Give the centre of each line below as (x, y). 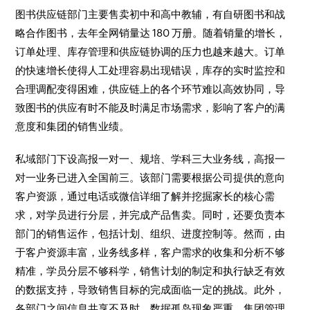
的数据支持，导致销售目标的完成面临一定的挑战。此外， (151, 290)
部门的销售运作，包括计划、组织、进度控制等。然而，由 (151, 234)
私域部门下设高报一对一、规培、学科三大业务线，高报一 (151, 159)
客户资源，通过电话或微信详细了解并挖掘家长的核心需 (145, 196)
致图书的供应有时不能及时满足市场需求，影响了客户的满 (151, 108)
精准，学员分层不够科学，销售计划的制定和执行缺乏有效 (151, 271)
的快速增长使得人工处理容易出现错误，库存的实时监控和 (151, 70)
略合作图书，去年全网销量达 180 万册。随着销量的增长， (151, 33)
